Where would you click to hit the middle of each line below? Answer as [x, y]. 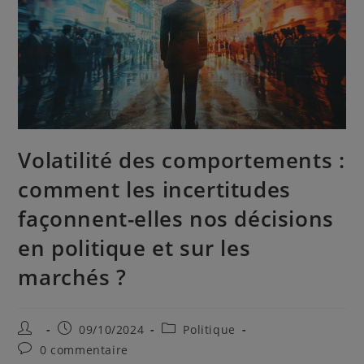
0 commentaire [84, 349]
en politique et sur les [134, 247]
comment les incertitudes [154, 189]
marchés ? [72, 277]
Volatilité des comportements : [182, 160]
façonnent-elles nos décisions [176, 218]
